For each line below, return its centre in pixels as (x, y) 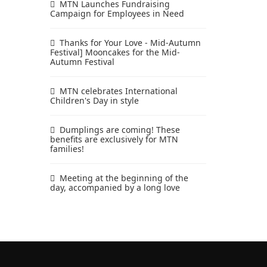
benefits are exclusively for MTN (114, 139)
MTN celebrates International (118, 91)
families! (67, 149)
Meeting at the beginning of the (124, 178)
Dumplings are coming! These (119, 130)
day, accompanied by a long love (115, 187)
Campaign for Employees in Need (117, 13)
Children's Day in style (94, 100)
